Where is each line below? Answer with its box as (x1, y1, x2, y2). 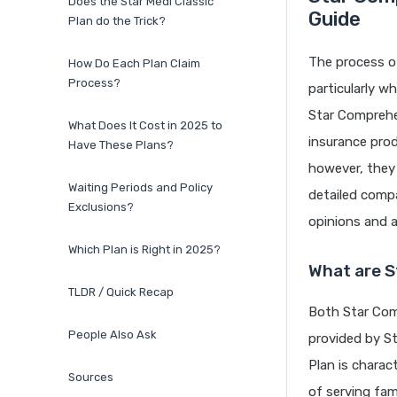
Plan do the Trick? (68, 14, 166, 28)
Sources (68, 370, 113, 385)
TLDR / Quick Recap (68, 285, 174, 300)
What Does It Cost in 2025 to (68, 119, 222, 133)
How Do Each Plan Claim (68, 57, 200, 71)
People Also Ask (68, 328, 157, 342)
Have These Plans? (68, 138, 174, 152)
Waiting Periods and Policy (68, 181, 213, 195)
